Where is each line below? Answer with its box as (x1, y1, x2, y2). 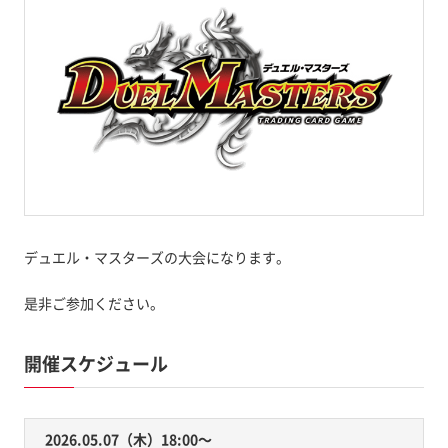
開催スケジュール (23, 349, 168, 377)
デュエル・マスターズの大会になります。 (23, 246, 290, 267)
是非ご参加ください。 (23, 292, 164, 313)
